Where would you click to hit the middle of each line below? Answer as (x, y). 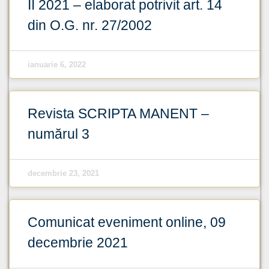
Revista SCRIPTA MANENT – (118, 114)
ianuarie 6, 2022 (57, 65)
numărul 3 (59, 134)
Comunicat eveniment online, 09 (127, 222)
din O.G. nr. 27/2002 (90, 26)
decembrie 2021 (78, 243)
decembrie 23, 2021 (63, 174)
